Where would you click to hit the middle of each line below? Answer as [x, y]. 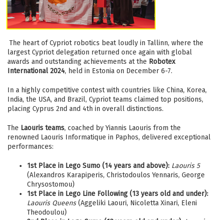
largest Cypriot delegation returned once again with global [100, 52]
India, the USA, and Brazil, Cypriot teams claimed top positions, [105, 99]
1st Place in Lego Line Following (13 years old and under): [118, 193]
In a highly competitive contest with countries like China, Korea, [107, 90]
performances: [30, 146]
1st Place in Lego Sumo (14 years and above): [98, 165]
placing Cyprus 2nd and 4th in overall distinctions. [85, 109]
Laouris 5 [186, 165]
